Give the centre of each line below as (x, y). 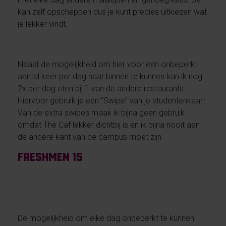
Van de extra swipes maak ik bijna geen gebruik (101, 112)
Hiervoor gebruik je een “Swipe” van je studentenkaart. (112, 100)
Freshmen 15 (50, 157)
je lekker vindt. (42, 24)
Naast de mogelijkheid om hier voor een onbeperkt (107, 64)
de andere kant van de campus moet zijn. (90, 137)
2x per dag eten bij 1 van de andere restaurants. (101, 88)
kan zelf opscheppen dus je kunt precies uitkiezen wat (112, 12)
